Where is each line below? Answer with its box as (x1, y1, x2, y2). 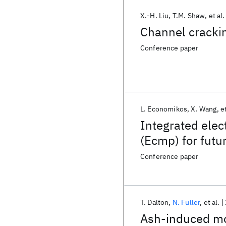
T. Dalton (140, 198, 169, 207)
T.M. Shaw (172, 11, 205, 20)
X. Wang (191, 104, 217, 114)
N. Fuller (172, 198, 200, 207)
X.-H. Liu (140, 11, 169, 20)
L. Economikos (140, 104, 188, 114)
